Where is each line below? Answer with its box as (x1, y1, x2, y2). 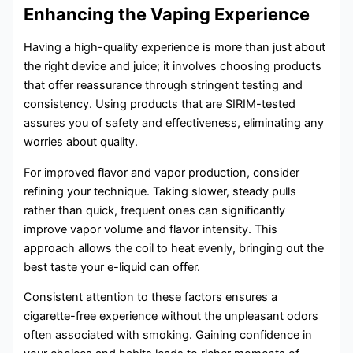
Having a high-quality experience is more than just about (24, 40, 326, 55)
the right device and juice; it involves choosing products (24, 59, 322, 74)
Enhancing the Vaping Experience (24, 3, 310, 24)
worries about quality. (24, 135, 139, 150)
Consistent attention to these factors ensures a (24, 290, 278, 305)
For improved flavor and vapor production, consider (24, 165, 300, 180)
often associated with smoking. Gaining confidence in (24, 328, 313, 343)
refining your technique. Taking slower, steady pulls (24, 184, 297, 199)
